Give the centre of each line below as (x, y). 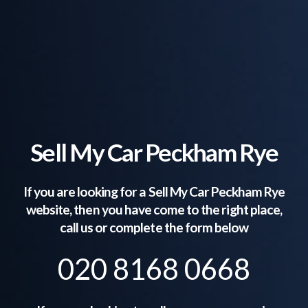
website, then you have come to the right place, (154, 209)
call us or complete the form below (154, 227)
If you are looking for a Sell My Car (117, 191)
